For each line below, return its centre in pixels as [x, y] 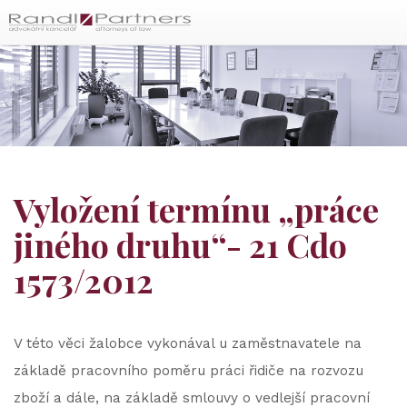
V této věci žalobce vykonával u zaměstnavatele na [188, 343]
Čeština [61, 69]
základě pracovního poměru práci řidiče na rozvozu [189, 371]
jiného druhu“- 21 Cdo [180, 244]
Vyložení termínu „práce [196, 209]
